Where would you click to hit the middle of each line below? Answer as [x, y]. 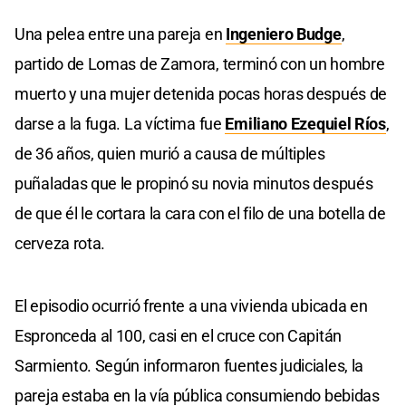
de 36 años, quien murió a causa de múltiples [170, 153]
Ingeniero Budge [284, 34]
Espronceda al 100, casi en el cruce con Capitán [178, 335]
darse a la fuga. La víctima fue [120, 123]
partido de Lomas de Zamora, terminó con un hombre [200, 63]
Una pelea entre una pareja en [119, 34]
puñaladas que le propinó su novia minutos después [194, 183]
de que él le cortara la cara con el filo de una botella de [200, 213]
